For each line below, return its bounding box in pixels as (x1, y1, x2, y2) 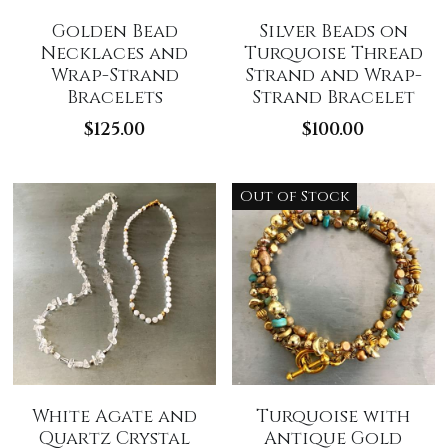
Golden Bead (51, 18, 178, 44)
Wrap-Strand (50, 62, 179, 88)
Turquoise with (256, 404, 411, 429)
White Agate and (32, 404, 197, 429)
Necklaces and (41, 40, 188, 66)
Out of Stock (240, 185, 350, 207)
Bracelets (66, 84, 163, 110)
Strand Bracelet (251, 84, 415, 110)
